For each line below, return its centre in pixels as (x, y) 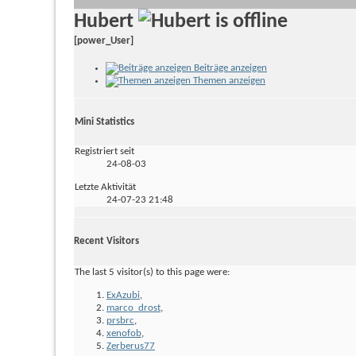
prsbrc (120, 320)
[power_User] (104, 41)
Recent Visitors (106, 241)
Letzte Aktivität (105, 188)
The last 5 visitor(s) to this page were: (152, 272)
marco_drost (133, 308)
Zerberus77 (131, 346)
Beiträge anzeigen (229, 68)
